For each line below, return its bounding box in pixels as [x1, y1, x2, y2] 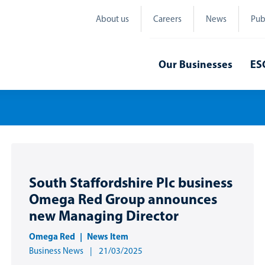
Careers [153, 14, 182, 24]
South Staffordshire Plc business [29, 173, 232, 191]
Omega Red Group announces [29, 190, 217, 208]
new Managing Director [29, 206, 179, 224]
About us [96, 14, 129, 24]
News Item [87, 231, 128, 242]
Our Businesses [159, 57, 232, 71]
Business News [29, 245, 83, 256]
